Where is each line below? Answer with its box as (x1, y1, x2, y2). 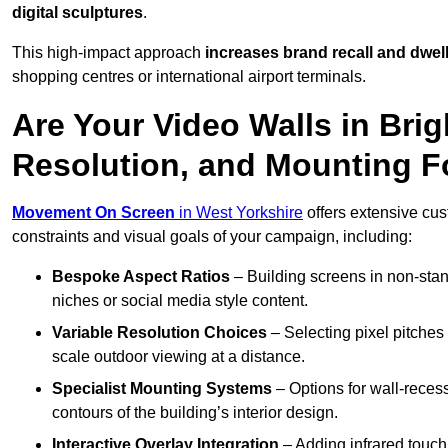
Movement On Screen (12, 204, 175, 222)
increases (205, 44, 279, 62)
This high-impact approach (12, 44, 205, 62)
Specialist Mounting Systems (52, 380, 272, 398)
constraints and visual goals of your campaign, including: (12, 228, 412, 246)
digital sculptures (12, 4, 143, 22)
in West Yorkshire (175, 204, 303, 222)
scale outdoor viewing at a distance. (52, 348, 305, 366)
